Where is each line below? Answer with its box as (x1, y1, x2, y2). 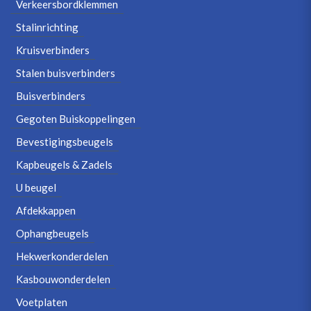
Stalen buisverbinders (16, 67, 115, 79)
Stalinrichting (16, 21, 78, 33)
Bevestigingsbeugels (16, 135, 113, 148)
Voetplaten (16, 296, 67, 308)
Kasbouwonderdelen (16, 273, 110, 285)
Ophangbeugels (16, 227, 89, 239)
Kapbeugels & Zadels (16, 158, 112, 171)
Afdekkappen (16, 204, 76, 217)
